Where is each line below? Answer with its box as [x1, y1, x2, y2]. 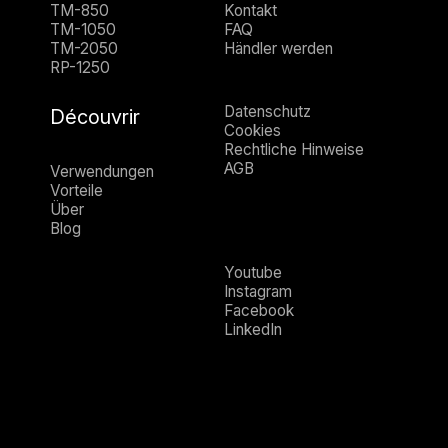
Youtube [224, 262, 282, 282]
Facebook [224, 300, 294, 320]
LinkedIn [224, 319, 282, 339]
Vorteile [50, 180, 103, 200]
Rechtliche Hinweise [224, 139, 364, 159]
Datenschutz [224, 101, 311, 121]
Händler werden [224, 38, 333, 58]
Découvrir [50, 104, 140, 129]
